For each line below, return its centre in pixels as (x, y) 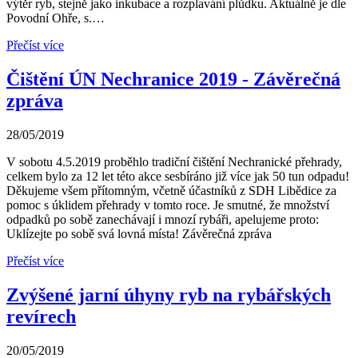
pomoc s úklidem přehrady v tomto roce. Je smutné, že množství (168, 205)
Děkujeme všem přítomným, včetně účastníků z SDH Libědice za (171, 191)
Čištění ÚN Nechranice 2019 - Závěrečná (173, 80)
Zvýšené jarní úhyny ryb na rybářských (169, 295)
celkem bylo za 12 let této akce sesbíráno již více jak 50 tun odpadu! (178, 177)
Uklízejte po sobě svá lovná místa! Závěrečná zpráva (139, 234)
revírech (41, 317)
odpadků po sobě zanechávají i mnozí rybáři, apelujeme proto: (163, 220)
